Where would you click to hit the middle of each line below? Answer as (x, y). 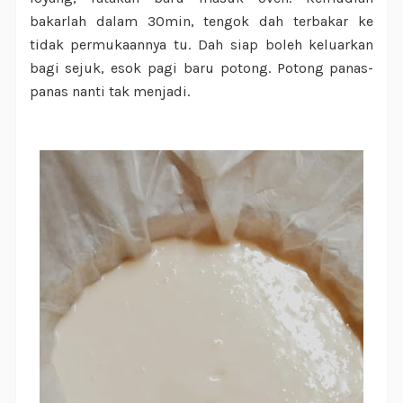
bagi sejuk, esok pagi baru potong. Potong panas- (201, 68)
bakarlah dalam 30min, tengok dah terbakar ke (201, 22)
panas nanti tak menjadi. (109, 92)
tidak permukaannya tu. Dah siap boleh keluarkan (201, 45)
